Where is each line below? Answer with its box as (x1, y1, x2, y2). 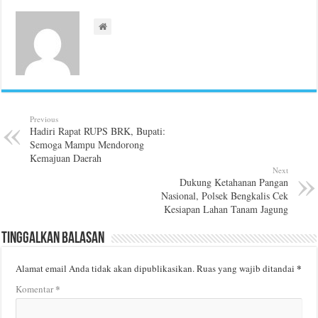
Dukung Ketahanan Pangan (179, 175, 288, 190)
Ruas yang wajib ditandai (197, 262, 297, 275)
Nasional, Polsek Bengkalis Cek (160, 189, 288, 203)
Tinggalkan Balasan (1, 231, 105, 248)
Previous (30, 114, 59, 125)
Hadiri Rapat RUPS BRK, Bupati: (30, 124, 166, 138)
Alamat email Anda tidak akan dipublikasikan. (16, 262, 195, 275)
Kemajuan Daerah (30, 151, 106, 165)
